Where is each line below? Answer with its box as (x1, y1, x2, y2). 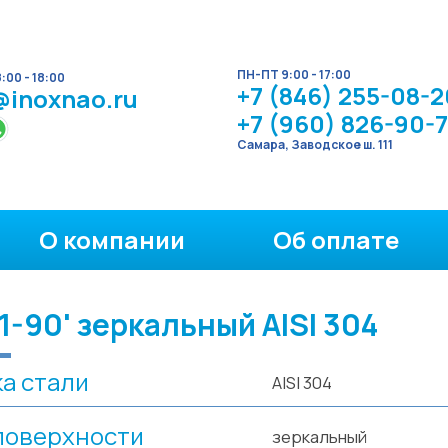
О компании (39, 223, 185, 256)
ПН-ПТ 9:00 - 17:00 (237, 66, 351, 83)
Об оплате (273, 223, 399, 256)
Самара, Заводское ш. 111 (237, 136, 393, 153)
